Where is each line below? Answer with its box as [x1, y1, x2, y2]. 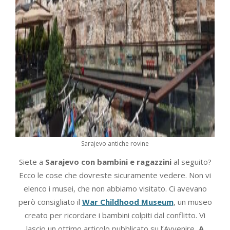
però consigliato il [18, 196, 82, 207]
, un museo [173, 196, 212, 207]
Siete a [18, 156, 45, 167]
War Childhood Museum [82, 196, 174, 207]
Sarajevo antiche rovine [81, 139, 149, 148]
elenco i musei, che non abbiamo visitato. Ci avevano [23, 183, 207, 194]
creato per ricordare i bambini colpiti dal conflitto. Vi [25, 209, 205, 220]
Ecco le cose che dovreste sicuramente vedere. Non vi [19, 169, 211, 180]
